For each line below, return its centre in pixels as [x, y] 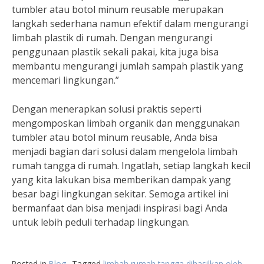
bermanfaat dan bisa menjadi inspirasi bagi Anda [120, 208]
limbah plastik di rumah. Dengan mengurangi [112, 38]
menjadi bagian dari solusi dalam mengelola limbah [125, 151]
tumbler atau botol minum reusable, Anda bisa [115, 137]
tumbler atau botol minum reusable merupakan [118, 9]
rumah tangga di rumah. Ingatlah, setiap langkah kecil [131, 166]
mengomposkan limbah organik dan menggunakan [126, 123]
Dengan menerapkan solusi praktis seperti [107, 109]
